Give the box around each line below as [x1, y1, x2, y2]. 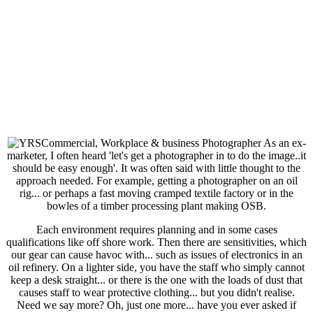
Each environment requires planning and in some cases [36, 224, 277, 236]
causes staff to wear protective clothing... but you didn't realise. [18, 286, 295, 299]
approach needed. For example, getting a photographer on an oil [15, 175, 298, 187]
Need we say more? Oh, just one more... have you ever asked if [17, 299, 296, 312]
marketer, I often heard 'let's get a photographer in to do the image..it [7, 150, 306, 162]
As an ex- [261, 137, 306, 150]
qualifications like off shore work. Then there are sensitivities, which [6, 236, 307, 249]
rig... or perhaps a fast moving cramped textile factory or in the [20, 187, 293, 200]
